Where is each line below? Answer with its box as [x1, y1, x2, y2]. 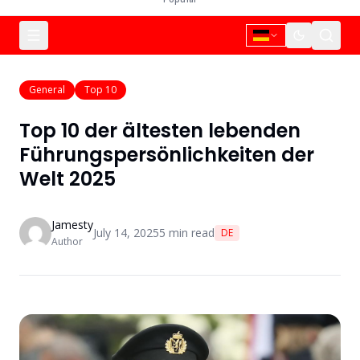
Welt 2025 [19, 166, 116, 192]
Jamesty [51, 217, 93, 232]
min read [166, 225, 215, 240]
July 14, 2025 [93, 225, 159, 240]
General [29, 83, 65, 96]
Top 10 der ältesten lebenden [19, 117, 301, 144]
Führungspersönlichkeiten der [19, 141, 314, 168]
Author [51, 235, 83, 248]
